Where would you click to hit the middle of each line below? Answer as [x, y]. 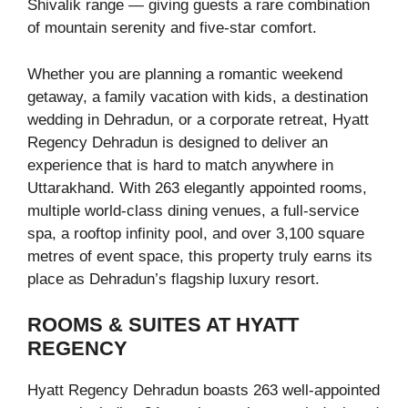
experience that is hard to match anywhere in [180, 165]
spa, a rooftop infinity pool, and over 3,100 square [196, 233]
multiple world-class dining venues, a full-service [193, 210]
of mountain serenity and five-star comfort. [172, 28]
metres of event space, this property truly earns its [200, 256]
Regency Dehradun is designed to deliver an [178, 142]
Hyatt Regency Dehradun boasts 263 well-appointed [204, 391]
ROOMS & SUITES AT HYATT [163, 325]
